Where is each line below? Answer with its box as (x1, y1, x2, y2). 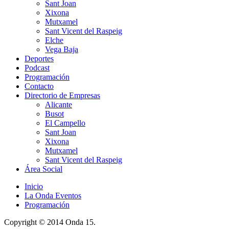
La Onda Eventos (25, 191, 81, 200)
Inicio (25, 181, 43, 191)
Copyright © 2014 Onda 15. (4, 217, 96, 226)
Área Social (25, 164, 62, 173)
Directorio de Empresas (25, 90, 100, 100)
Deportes (25, 54, 54, 63)
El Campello (45, 118, 85, 127)
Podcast (25, 63, 50, 72)
